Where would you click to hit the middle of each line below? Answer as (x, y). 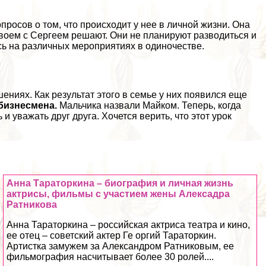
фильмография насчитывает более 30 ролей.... (110, 256)
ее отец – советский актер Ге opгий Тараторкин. (112, 235)
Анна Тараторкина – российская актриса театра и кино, (129, 224)
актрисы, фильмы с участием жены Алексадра (118, 194)
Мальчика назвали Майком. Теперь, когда (149, 105)
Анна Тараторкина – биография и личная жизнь (120, 183)
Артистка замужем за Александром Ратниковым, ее (121, 246)
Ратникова (32, 204)
